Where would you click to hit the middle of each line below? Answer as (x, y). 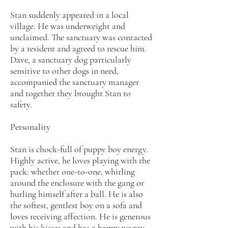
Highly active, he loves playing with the (80, 160)
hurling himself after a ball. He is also (77, 194)
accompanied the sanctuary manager (75, 82)
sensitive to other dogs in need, (64, 71)
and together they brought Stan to (70, 93)
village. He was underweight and (68, 26)
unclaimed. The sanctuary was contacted (81, 37)
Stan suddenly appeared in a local (69, 15)
